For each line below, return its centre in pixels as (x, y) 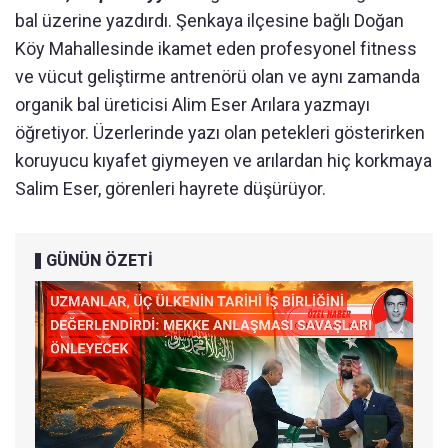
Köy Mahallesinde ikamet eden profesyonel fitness (216, 48)
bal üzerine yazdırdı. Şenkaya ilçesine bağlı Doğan (209, 20)
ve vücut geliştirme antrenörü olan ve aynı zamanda (217, 76)
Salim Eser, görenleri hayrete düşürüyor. (170, 188)
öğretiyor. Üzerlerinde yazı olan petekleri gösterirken (220, 132)
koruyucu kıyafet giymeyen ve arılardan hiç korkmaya (223, 160)
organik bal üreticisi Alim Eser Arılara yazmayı (192, 104)
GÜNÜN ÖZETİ (99, 260)
